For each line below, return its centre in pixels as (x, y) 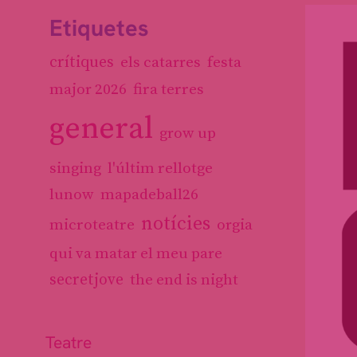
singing (75, 169)
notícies (176, 224)
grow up (188, 133)
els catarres (161, 63)
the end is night (184, 280)
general (101, 129)
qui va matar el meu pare (136, 254)
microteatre (92, 225)
